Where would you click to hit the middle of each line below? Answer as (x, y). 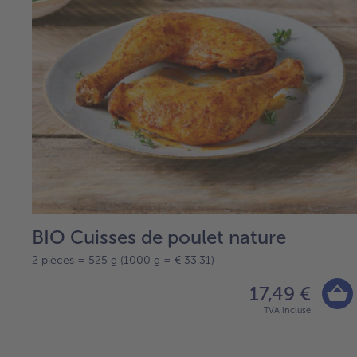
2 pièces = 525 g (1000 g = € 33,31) (123, 261)
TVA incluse (287, 311)
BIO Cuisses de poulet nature (159, 237)
